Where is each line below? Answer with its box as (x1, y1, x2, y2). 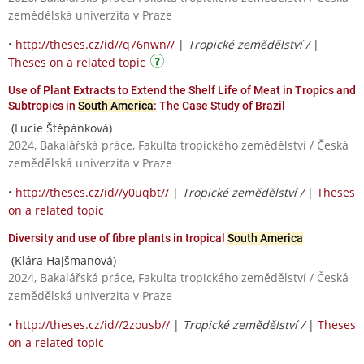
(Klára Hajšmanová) (8, 252, 116, 268)
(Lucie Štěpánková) (8, 119, 112, 136)
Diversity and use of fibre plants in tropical (8, 231, 227, 245)
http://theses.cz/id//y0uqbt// (15, 184, 169, 200)
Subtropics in (8, 98, 78, 112)
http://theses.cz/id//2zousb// (15, 316, 170, 332)
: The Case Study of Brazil (154, 98, 285, 112)
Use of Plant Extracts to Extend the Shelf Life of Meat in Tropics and (8, 83, 356, 97)
